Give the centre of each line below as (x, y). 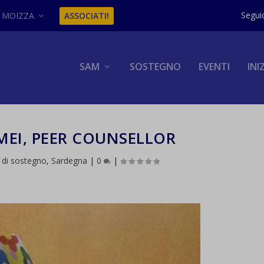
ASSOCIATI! (87, 15)
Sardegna (69, 161)
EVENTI (214, 67)
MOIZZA (18, 15)
